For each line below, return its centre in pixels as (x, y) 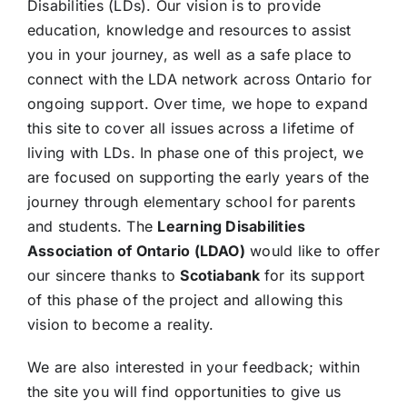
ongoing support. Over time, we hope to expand (197, 104)
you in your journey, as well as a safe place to (189, 55)
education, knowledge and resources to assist (189, 30)
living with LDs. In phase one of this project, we (195, 153)
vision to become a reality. (120, 324)
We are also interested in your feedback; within (194, 367)
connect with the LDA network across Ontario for (199, 79)
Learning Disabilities (232, 226)
